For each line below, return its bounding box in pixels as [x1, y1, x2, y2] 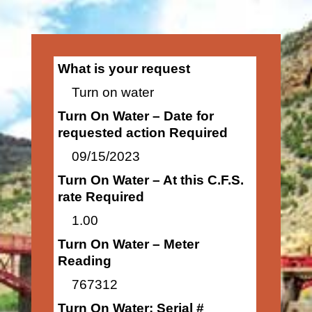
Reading [57, 253, 111, 268]
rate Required [57, 189, 144, 204]
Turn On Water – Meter [57, 237, 199, 251]
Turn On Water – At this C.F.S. [57, 173, 244, 187]
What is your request [57, 61, 190, 76]
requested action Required [57, 125, 228, 140]
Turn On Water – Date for [57, 109, 214, 123]
